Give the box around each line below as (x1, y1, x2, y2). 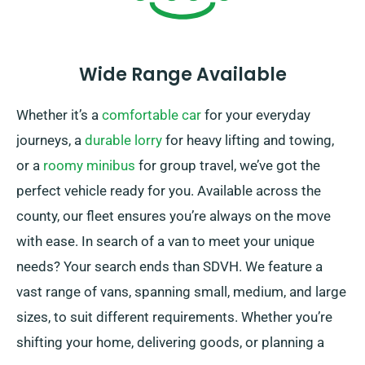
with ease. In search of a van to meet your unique (16, 233, 314, 250)
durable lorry (85, 132, 162, 149)
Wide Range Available (78, 62, 287, 88)
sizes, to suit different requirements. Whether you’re (16, 309, 332, 326)
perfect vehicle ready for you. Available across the (16, 182, 321, 200)
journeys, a (16, 132, 85, 149)
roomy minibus (43, 157, 135, 174)
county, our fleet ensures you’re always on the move (16, 208, 331, 225)
